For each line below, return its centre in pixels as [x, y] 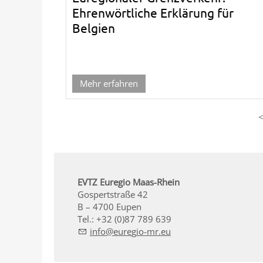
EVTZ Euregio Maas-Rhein [129, 182]
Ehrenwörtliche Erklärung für [153, 12]
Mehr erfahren [109, 83]
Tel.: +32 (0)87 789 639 [124, 219]
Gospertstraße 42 [113, 194]
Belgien [94, 27]
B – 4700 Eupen [109, 206]
